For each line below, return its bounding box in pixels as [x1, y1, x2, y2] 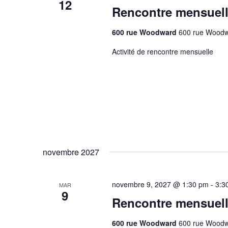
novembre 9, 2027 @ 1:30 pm [111, 179, 209, 189]
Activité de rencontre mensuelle [111, 46, 213, 56]
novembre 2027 [43, 146, 99, 158]
